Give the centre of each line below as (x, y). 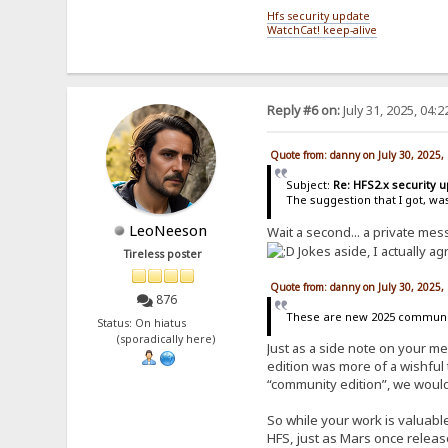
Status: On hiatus (163, 322)
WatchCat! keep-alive (321, 29)
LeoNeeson (168, 230)
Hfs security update (318, 15)
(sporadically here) (163, 338)
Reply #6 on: (303, 111)
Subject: (310, 185)
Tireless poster (163, 254)
